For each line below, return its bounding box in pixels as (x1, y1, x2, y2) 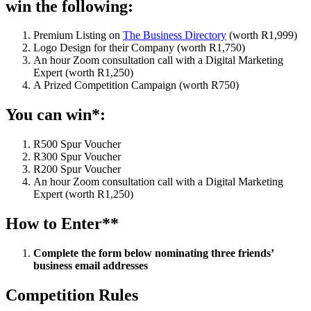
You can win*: (6, 106, 106, 124)
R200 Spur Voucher (33, 163, 121, 176)
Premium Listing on (33, 29, 123, 42)
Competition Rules (6, 285, 138, 304)
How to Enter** (6, 215, 119, 233)
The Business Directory (123, 29, 226, 42)
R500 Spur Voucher (33, 138, 121, 151)
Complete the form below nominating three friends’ (33, 247, 274, 260)
